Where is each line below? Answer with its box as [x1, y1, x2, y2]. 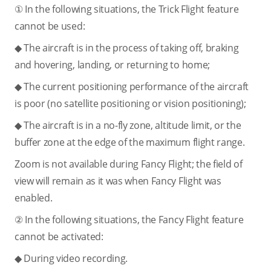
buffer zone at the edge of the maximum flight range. [15, 135, 245, 149]
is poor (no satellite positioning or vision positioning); [15, 97, 246, 110]
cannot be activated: [15, 230, 103, 243]
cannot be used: [15, 19, 85, 33]
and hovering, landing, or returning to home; [15, 58, 210, 71]
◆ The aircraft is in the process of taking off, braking [15, 41, 239, 54]
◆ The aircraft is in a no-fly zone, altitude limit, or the [15, 119, 241, 132]
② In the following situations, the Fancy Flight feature [15, 213, 244, 226]
